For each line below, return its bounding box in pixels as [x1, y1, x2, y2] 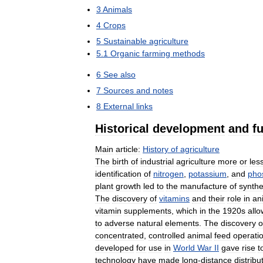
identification [95, 169, 141, 178]
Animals [103, 5, 132, 14]
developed [95, 243, 134, 252]
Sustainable [103, 36, 147, 46]
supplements [124, 206, 171, 215]
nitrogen [153, 169, 184, 178]
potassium [188, 169, 227, 178]
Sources [103, 86, 134, 95]
